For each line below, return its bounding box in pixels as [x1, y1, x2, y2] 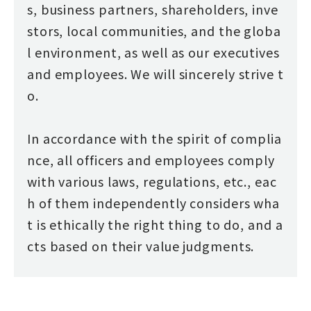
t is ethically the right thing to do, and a [26, 215, 283, 234]
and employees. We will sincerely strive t [26, 65, 284, 83]
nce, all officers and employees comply [26, 151, 276, 169]
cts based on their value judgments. [26, 237, 255, 255]
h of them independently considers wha [26, 194, 280, 212]
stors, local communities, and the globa [26, 22, 281, 40]
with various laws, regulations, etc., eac [26, 172, 277, 191]
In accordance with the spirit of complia [26, 129, 282, 148]
